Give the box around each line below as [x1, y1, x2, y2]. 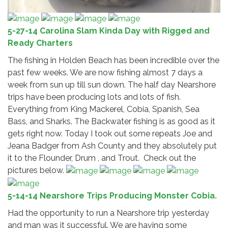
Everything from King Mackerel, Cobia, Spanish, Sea [8, 104, 199, 115]
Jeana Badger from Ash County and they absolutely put [8, 141, 217, 151]
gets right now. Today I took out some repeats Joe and [8, 129, 212, 139]
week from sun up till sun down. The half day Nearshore [8, 80, 216, 90]
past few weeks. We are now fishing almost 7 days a [8, 68, 203, 78]
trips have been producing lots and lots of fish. [8, 92, 181, 102]
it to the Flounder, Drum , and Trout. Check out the [8, 153, 196, 163]
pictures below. [8, 165, 66, 176]
